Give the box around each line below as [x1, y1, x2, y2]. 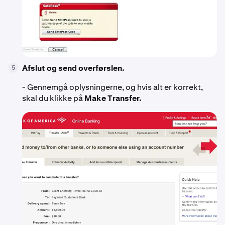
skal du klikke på [22, 93, 84, 104]
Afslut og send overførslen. [22, 63, 125, 74]
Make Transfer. [84, 93, 142, 104]
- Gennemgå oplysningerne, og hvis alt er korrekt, [22, 82, 203, 93]
